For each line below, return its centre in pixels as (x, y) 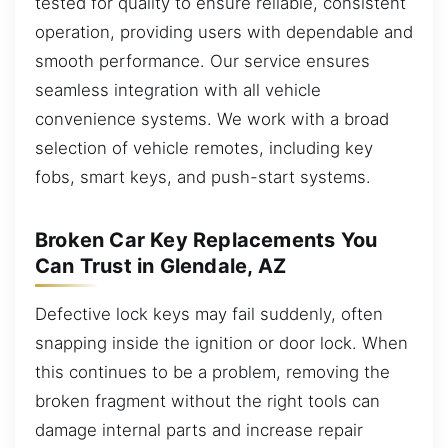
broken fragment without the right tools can (207, 400)
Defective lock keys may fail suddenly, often (209, 313)
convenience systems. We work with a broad (212, 118)
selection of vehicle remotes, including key (204, 147)
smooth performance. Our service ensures (202, 60)
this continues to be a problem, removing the (212, 371)
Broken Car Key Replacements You (206, 240)
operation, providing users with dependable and (224, 31)
